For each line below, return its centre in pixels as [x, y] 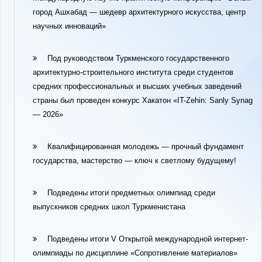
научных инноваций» [69, 26]
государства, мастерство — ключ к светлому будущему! [135, 161]
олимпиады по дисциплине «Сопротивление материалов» [135, 253]
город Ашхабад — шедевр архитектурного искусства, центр [139, 12]
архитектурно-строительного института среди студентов [133, 72]
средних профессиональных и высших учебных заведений [137, 86]
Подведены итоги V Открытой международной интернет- [148, 239]
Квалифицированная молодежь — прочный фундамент [146, 146]
